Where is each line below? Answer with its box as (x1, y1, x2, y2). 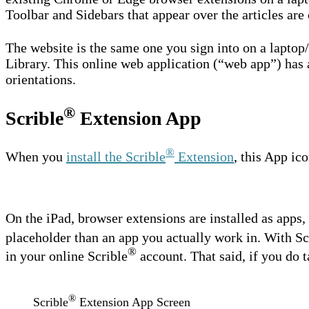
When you (6, 149, 66, 165)
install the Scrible (66, 149, 166, 165)
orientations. (6, 71, 76, 87)
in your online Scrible (6, 248, 128, 264)
